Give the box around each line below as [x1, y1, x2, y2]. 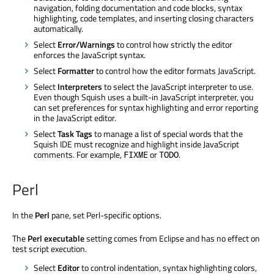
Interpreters [57, 80, 102, 94]
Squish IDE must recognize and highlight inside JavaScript [34, 138, 239, 151]
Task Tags [57, 127, 92, 141]
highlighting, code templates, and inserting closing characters [34, 11, 254, 24]
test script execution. [12, 242, 87, 256]
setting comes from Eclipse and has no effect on [84, 232, 260, 245]
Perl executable [28, 232, 84, 245]
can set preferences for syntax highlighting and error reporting [34, 101, 258, 114]
